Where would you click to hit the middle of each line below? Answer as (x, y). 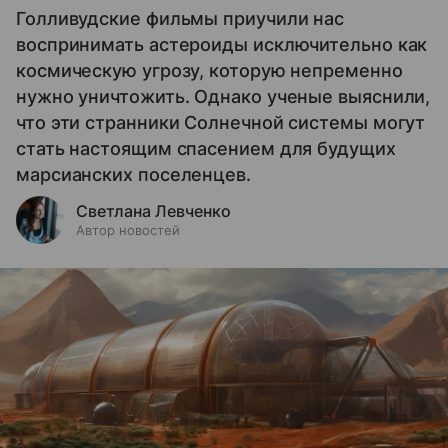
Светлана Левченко (153, 210)
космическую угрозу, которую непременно (209, 70)
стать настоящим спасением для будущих (206, 148)
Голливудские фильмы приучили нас (180, 18)
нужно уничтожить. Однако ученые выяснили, (223, 96)
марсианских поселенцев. (133, 174)
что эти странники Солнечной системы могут (221, 122)
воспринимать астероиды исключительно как (222, 44)
